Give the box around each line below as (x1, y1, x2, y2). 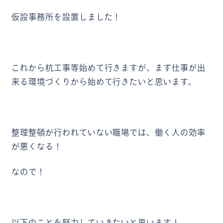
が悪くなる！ (11, 142, 62, 150)
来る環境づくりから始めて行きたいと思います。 (11, 77, 197, 86)
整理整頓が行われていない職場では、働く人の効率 (11, 128, 206, 136)
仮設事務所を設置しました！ (11, 13, 121, 21)
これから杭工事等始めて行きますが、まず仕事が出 (11, 63, 206, 72)
